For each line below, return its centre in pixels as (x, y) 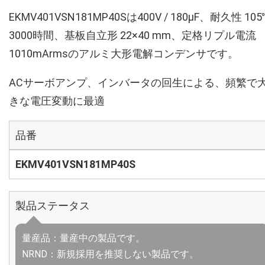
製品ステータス (53, 206)
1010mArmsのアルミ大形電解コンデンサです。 (124, 54)
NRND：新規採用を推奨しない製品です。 (110, 254)
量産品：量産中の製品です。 (83, 238)
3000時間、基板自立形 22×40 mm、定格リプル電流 (132, 35)
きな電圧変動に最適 (57, 101)
